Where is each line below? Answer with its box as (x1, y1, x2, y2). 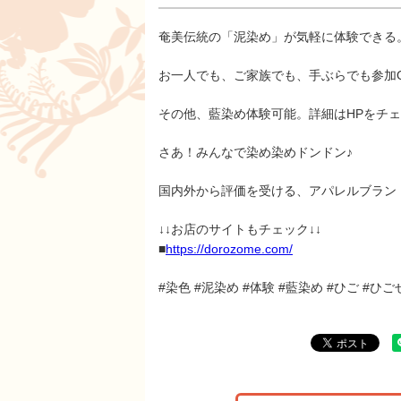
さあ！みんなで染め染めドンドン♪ (158, 145, 353, 159)
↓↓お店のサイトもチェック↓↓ (158, 222, 321, 236)
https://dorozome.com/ (166, 242, 293, 256)
